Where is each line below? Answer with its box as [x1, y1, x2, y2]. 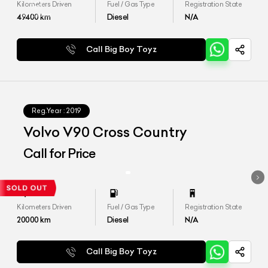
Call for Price [23, 145, 96, 162]
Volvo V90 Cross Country [23, 123, 188, 141]
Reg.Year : [32, 106, 65, 115]
